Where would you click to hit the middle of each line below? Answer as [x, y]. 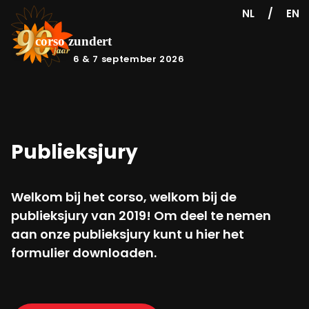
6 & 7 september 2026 [129, 59]
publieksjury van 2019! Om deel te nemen [141, 216]
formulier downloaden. [84, 253]
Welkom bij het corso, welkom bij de [124, 197]
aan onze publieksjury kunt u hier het [128, 234]
